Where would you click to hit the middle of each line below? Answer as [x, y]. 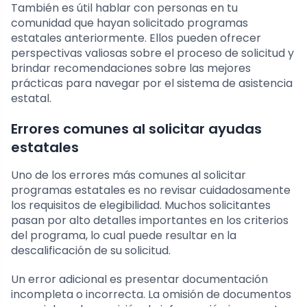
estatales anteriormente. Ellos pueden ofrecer [136, 38]
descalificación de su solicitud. [91, 250]
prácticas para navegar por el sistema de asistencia [152, 83]
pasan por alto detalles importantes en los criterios [150, 220]
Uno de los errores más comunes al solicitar [128, 175]
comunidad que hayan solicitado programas [130, 23]
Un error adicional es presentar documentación [139, 279]
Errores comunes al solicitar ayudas [136, 128]
